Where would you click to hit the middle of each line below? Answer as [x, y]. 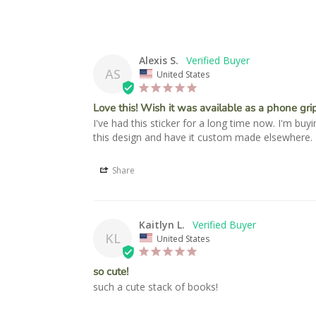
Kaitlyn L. [162, 224]
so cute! [111, 272]
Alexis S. [159, 61]
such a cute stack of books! [156, 287]
